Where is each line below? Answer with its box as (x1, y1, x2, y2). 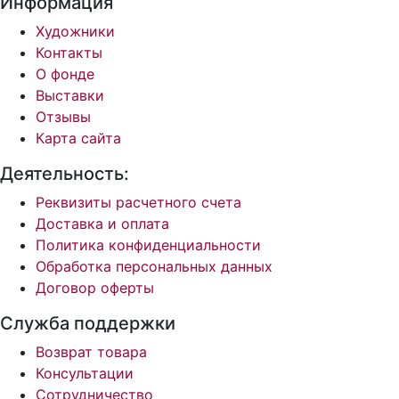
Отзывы (36, 108, 91, 126)
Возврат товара (36, 343, 147, 362)
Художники (36, 22, 115, 41)
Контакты (36, 44, 102, 62)
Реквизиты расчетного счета (36, 193, 241, 212)
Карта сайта (36, 129, 121, 148)
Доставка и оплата (36, 215, 169, 233)
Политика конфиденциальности (36, 236, 261, 255)
